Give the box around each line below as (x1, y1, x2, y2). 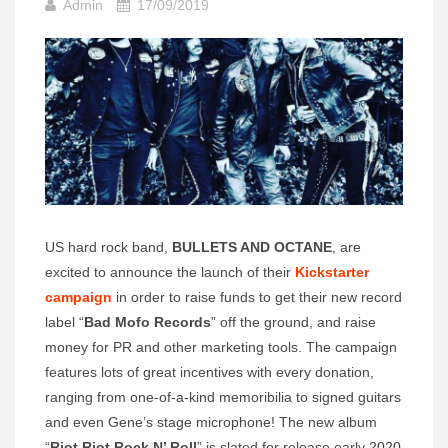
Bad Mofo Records (84, 314, 211, 331)
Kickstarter (295, 264, 369, 281)
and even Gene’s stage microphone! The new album (45, 414, 377, 431)
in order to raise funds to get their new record (112, 289, 402, 306)
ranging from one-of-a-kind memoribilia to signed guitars (45, 389, 401, 406)
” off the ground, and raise (211, 314, 376, 331)
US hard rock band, (45, 239, 172, 256)
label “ (45, 314, 84, 331)
